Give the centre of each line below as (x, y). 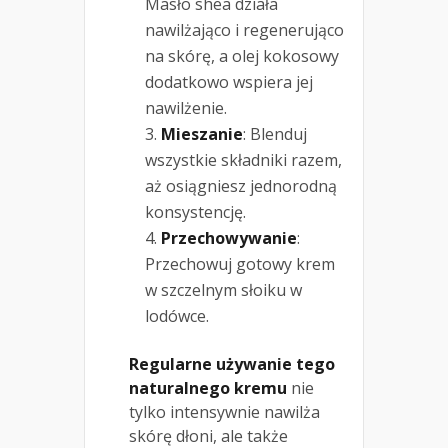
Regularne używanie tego (232, 363)
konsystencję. (195, 211)
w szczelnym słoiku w (223, 289)
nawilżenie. (186, 107)
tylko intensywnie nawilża (224, 411)
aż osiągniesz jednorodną (241, 185)
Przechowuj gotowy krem (240, 263)
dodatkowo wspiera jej (229, 81)
